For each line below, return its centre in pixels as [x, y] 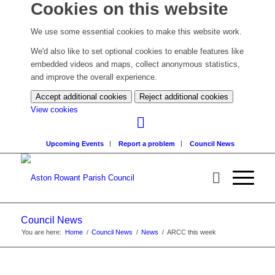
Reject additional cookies [184, 97]
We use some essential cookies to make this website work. [136, 32]
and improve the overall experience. [94, 77]
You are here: [41, 232]
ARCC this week [191, 232]
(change [91, 109]
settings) [93, 148]
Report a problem [147, 144]
